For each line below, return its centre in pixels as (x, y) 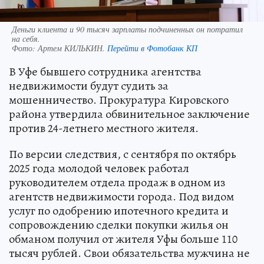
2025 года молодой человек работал (99, 169)
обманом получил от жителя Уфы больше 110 (123, 239)
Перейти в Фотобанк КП (152, 48)
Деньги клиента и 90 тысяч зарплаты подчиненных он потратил (127, 29)
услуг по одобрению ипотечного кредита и (119, 211)
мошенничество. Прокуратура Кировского (119, 100)
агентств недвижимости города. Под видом (121, 197)
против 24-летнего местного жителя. (104, 128)
